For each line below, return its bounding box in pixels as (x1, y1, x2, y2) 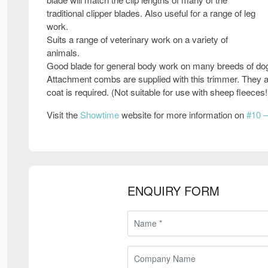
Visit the (47, 108, 80, 121)
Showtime (80, 108, 119, 121)
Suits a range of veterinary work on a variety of (47, 32, 228, 45)
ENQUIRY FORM (127, 181, 220, 199)
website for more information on (119, 108, 246, 121)
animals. (47, 45, 80, 59)
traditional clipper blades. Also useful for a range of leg (47, 6, 255, 19)
